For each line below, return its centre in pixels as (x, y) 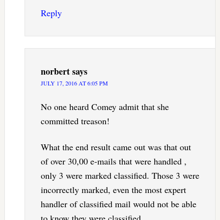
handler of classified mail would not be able (118, 204)
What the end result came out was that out (116, 147)
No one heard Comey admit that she (105, 106)
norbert (55, 71)
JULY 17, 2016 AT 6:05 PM (74, 83)
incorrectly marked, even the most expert (113, 189)
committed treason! (75, 121)
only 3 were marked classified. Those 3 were (120, 175)
